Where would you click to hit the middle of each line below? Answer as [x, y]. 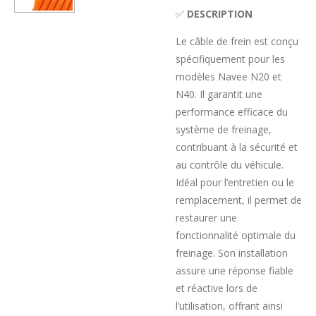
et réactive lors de [217, 288]
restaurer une [206, 218]
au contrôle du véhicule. [230, 165]
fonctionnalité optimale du [236, 235]
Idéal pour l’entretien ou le [235, 182]
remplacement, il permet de [239, 200]
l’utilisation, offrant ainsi [229, 306]
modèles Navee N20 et [229, 77]
